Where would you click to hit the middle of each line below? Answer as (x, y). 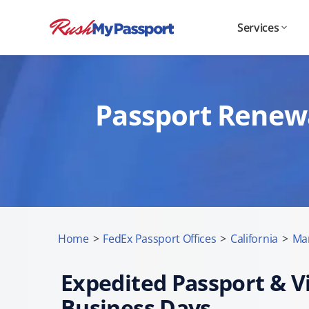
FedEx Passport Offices (160, 239)
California (254, 239)
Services (258, 28)
